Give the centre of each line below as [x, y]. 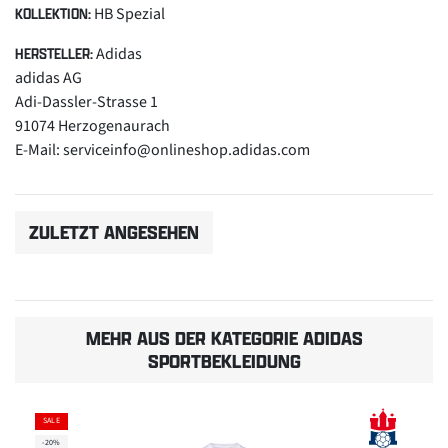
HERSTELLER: [54, 53]
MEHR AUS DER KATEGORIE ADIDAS [224, 337]
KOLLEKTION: [53, 13]
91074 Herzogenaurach [92, 125]
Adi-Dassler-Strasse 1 [86, 101]
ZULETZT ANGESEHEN [114, 231]
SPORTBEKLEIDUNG [224, 360]
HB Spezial [128, 13]
